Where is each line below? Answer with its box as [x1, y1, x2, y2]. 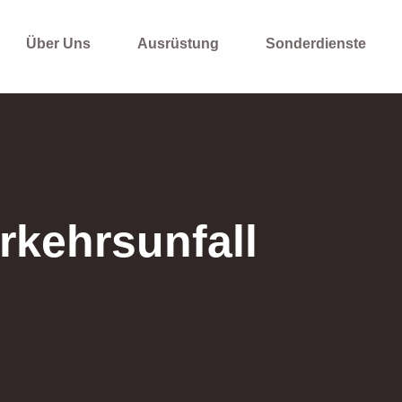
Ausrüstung [137, 36, 219, 51]
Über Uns [26, 36, 91, 51]
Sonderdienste [266, 36, 366, 51]
